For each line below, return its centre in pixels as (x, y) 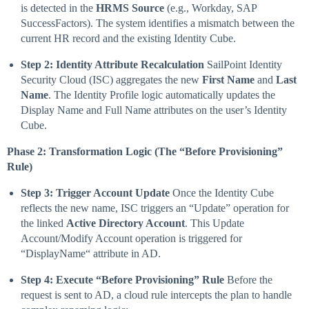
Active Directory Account (126, 223)
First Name (228, 80)
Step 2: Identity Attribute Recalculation (112, 65)
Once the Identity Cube (222, 193)
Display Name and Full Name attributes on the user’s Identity (154, 110)
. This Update (215, 223)
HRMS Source (130, 8)
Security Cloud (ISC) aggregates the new (111, 80)
